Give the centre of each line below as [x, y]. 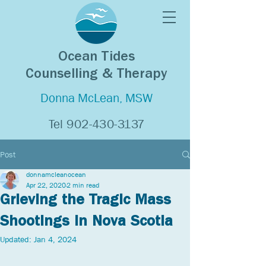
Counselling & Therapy [96, 75]
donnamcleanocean [56, 175]
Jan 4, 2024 [55, 239]
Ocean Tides [96, 58]
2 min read [83, 185]
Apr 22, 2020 [46, 185]
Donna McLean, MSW [96, 98]
